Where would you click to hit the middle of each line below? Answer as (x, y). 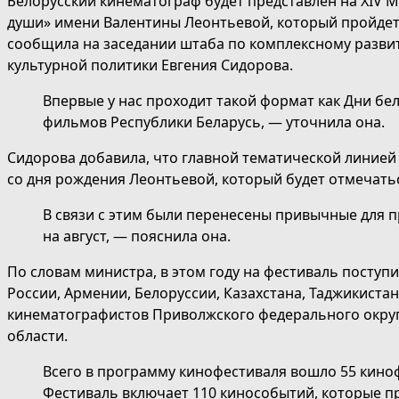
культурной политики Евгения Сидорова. (150, 65)
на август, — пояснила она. (137, 236)
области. (37, 336)
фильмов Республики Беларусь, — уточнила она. (214, 122)
